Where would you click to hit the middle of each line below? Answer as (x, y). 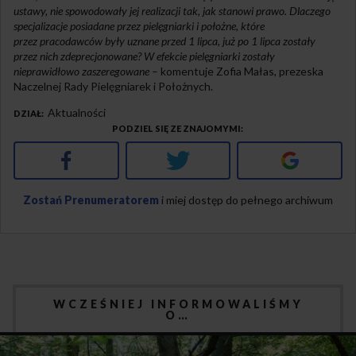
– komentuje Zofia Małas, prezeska (236, 71)
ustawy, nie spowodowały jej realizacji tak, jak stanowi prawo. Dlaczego (172, 10)
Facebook (97, 157)
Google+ (322, 157)
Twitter (210, 157)
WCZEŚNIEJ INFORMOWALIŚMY (178, 304)
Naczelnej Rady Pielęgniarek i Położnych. (113, 86)
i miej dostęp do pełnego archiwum (246, 199)
